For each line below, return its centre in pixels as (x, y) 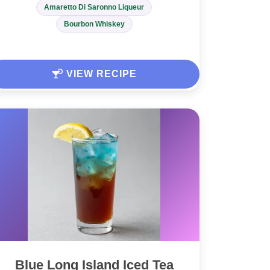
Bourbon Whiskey (94, 24)
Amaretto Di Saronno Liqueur (94, 8)
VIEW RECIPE (100, 74)
